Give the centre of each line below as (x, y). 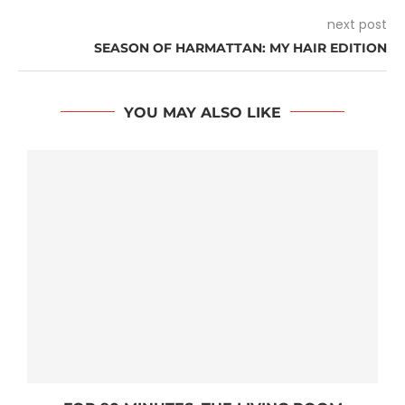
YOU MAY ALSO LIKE (202, 112)
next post (357, 24)
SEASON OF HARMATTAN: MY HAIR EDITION (240, 47)
